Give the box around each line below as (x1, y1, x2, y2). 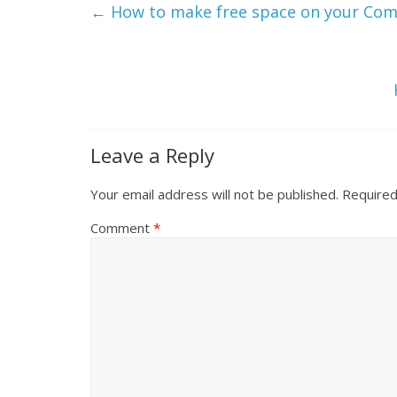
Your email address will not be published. (90, 185, 339, 203)
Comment (90, 219, 153, 237)
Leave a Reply (90, 142, 214, 168)
